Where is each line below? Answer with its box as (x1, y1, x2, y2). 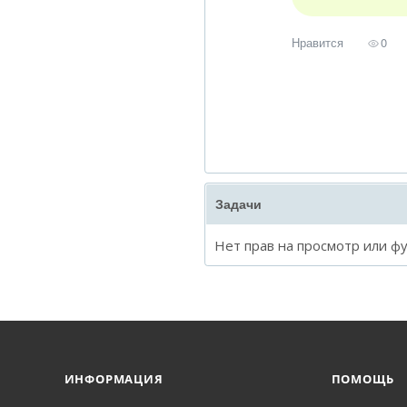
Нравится (292, 33, 343, 51)
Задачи (215, 197, 262, 212)
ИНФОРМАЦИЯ (64, 371, 164, 388)
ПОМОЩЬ (331, 371, 394, 388)
